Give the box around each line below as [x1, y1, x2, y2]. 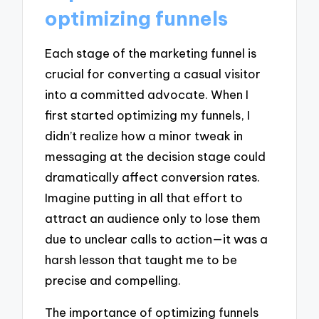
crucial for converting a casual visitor [45, 66, 261, 82]
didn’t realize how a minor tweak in [45, 128, 244, 144]
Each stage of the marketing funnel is [45, 46, 257, 61]
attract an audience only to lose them [45, 211, 261, 226]
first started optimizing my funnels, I [45, 108, 251, 123]
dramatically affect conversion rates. [45, 169, 261, 185]
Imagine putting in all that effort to [45, 190, 244, 206]
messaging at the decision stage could [45, 149, 266, 164]
